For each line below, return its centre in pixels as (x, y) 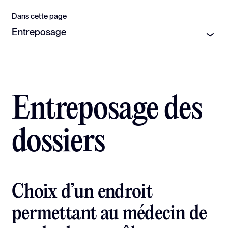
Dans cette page (39, 17)
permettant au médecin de (109, 214)
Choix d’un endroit (82, 193)
